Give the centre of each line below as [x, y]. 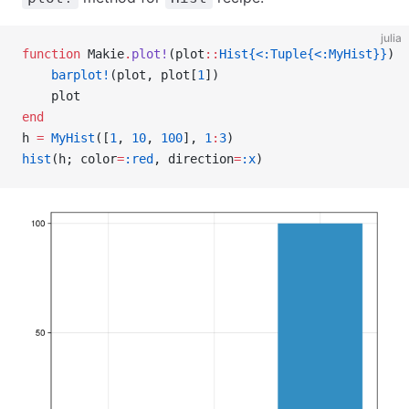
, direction [194, 159]
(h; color [84, 159]
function [51, 54]
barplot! [66, 75]
